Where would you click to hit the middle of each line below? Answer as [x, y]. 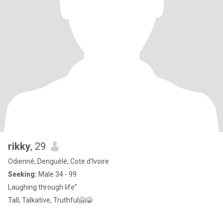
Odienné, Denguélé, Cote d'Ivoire [58, 161]
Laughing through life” [43, 187]
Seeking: [22, 174]
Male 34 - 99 [57, 174]
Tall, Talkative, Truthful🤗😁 [51, 200]
